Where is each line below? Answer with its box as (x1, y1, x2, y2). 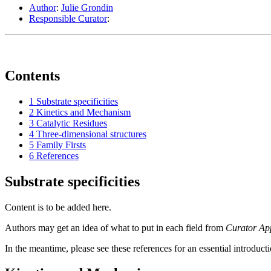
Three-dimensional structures (36, 128, 146, 139)
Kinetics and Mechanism (36, 106, 131, 117)
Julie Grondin (61, 2, 113, 13)
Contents (5, 67, 60, 83)
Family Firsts (36, 139, 86, 150)
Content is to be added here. (5, 201, 111, 212)
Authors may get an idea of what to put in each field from (5, 222, 226, 233)
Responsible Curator (29, 13, 107, 24)
